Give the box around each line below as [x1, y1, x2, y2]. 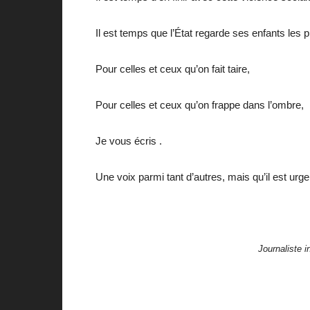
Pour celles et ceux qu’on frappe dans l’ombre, [95, 98, 304, 111]
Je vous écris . [95, 134, 162, 147]
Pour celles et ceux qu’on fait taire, [95, 62, 250, 75]
